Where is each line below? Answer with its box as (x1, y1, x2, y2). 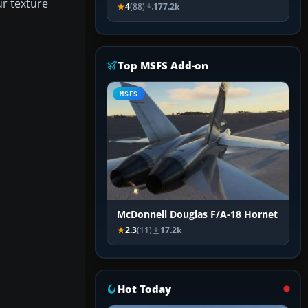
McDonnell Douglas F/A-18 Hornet (117, 208, 278, 221)
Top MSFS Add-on (118, 58, 209, 73)
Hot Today (118, 282, 171, 296)
